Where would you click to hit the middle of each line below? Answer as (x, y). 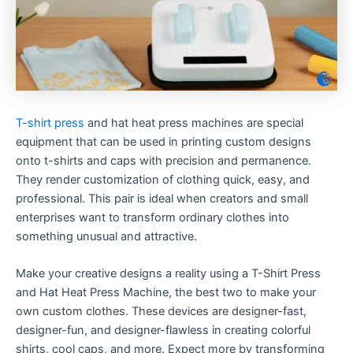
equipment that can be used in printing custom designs (163, 142)
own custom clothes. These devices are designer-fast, (161, 312)
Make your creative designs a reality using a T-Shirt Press (168, 274)
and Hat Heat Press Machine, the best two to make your (166, 293)
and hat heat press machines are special (194, 123)
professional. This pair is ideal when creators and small (162, 199)
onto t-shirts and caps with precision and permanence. (163, 161)
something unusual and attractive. (106, 236)
